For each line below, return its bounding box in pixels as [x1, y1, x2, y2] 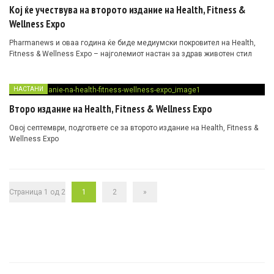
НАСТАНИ [13, 86, 43, 93]
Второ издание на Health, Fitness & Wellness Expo [9, 102, 212, 116]
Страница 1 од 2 [9, 188, 65, 197]
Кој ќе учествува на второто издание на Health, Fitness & [9, 3, 246, 17]
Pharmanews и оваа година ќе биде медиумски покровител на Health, [9, 39, 256, 48]
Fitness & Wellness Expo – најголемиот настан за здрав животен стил [9, 50, 252, 59]
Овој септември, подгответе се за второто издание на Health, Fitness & [9, 124, 258, 133]
